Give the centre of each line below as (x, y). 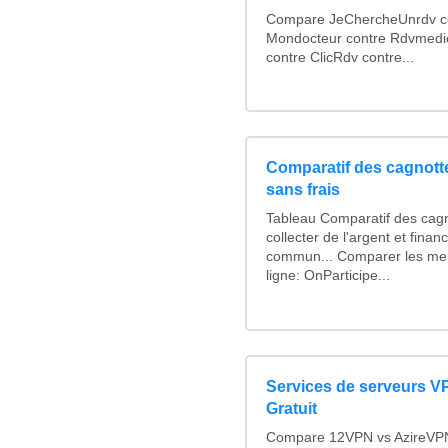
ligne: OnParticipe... (328, 276)
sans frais (303, 190)
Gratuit (291, 408)
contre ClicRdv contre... (340, 58)
